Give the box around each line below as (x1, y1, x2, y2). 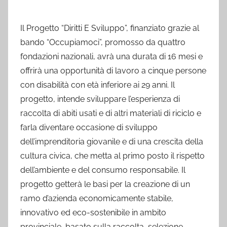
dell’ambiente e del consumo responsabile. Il (20, 165, 185, 175)
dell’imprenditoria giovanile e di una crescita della (20, 137, 203, 146)
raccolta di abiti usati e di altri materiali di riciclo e (20, 108, 201, 118)
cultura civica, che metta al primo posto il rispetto (20, 151, 205, 161)
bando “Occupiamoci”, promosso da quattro (20, 37, 185, 47)
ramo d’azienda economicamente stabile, (20, 194, 173, 203)
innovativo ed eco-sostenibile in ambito (20, 208, 166, 217)
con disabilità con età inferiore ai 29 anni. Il (20, 80, 175, 90)
